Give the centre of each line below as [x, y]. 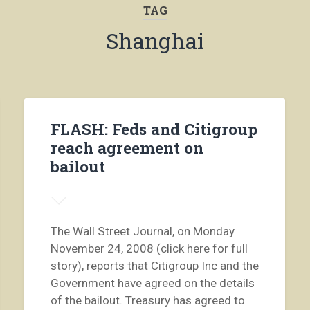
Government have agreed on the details [152, 283]
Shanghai [155, 41]
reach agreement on [127, 147]
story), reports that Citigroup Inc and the [154, 266]
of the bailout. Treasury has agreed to [147, 301]
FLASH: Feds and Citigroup [154, 128]
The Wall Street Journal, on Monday [142, 231]
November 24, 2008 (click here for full [149, 249]
